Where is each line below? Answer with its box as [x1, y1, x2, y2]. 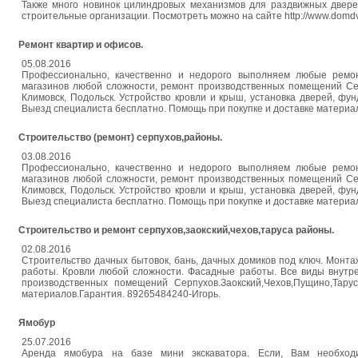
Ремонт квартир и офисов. [18, 39, 143, 50]
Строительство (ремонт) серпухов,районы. [18, 132, 222, 143]
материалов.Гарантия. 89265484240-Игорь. [22, 288, 221, 300]
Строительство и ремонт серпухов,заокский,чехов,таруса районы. [18, 225, 334, 236]
